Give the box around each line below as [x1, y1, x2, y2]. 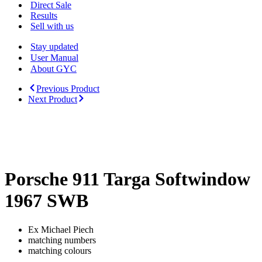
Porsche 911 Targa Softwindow [5, 168, 250, 190]
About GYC [30, 64, 77, 74]
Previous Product [36, 84, 99, 94]
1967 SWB [5, 190, 88, 212]
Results [30, 11, 57, 20]
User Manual [30, 53, 78, 63]
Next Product [28, 94, 77, 104]
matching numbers [28, 235, 96, 245]
